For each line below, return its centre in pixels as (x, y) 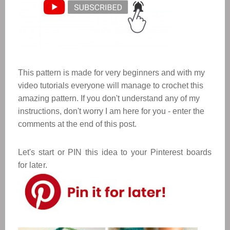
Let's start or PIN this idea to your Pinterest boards (115, 152)
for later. (33, 165)
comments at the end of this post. (77, 124)
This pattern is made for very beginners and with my (111, 73)
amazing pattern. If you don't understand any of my (109, 98)
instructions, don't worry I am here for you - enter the (111, 111)
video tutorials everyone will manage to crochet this (111, 85)
